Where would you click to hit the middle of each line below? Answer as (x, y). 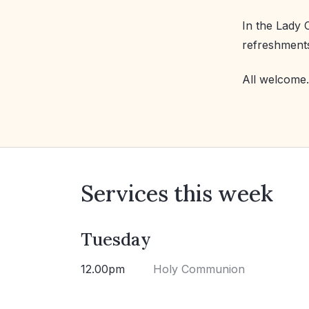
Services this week (177, 194)
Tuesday (116, 239)
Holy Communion (199, 269)
